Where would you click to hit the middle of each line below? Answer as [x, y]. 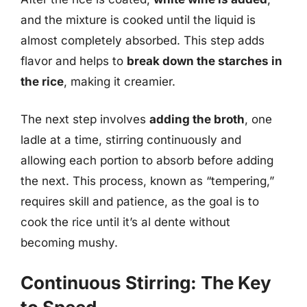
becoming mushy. [69, 243]
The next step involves [85, 119]
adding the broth [197, 119]
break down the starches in [205, 61]
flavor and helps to [74, 61]
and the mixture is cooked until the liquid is [138, 20]
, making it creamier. [120, 81]
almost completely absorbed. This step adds [143, 40]
